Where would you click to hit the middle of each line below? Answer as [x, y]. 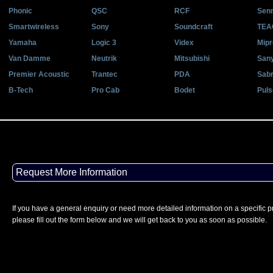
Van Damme [30, 58]
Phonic [20, 11]
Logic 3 [104, 43]
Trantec [105, 74]
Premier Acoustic [39, 74]
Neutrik [104, 58]
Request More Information [72, 172]
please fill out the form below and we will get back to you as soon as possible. [140, 220]
